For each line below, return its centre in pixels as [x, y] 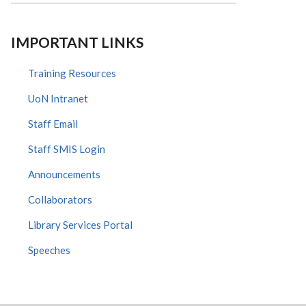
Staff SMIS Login [67, 149]
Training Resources [72, 73]
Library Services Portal [80, 225]
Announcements [64, 174]
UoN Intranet [58, 98]
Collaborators [60, 199]
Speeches [49, 250]
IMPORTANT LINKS [77, 42]
